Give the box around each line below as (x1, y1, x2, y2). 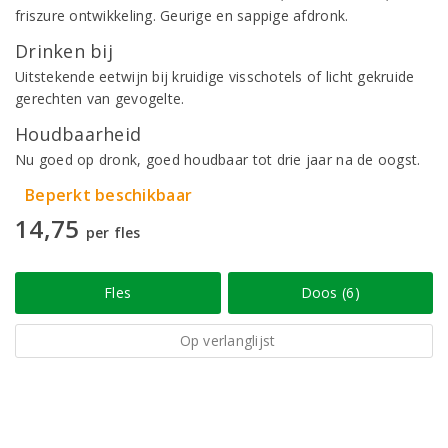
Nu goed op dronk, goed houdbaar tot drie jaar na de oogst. (15, 150, 421, 169)
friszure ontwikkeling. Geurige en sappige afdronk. (15, 6, 349, 25)
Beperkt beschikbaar (25, 184, 193, 206)
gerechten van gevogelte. (15, 89, 185, 108)
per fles (85, 223, 141, 242)
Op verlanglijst (179, 331, 276, 350)
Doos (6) (300, 283, 360, 302)
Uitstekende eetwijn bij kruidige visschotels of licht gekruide (15, 67, 415, 86)
